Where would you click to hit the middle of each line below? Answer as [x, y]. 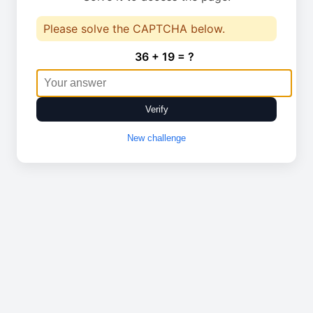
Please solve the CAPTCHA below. [134, 29]
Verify [156, 109]
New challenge [156, 138]
